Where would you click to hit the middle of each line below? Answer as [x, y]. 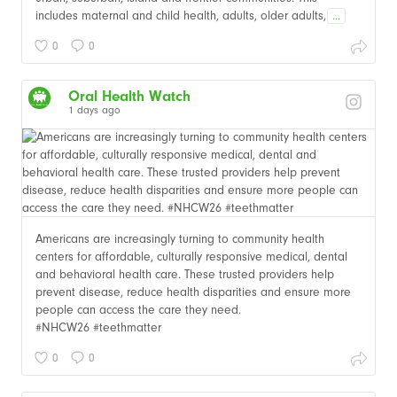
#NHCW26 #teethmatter [98, 327]
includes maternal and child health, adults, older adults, [181, 15]
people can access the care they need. [138, 309]
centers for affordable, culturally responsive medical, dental [191, 256]
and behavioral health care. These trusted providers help [185, 274]
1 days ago [94, 109]
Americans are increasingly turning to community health [180, 238]
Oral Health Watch [129, 96]
